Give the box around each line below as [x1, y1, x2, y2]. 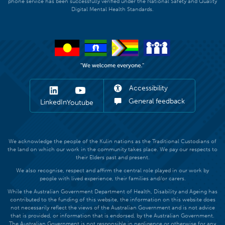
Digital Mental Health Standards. [71, 6, 154, 13]
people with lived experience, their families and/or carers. [39, 175, 186, 182]
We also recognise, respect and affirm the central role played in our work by [16, 167, 209, 174]
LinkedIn [40, 97, 67, 106]
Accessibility [127, 83, 168, 92]
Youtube [67, 98, 93, 107]
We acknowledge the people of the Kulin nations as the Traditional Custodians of [9, 138, 216, 145]
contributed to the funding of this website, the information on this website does [10, 196, 215, 203]
